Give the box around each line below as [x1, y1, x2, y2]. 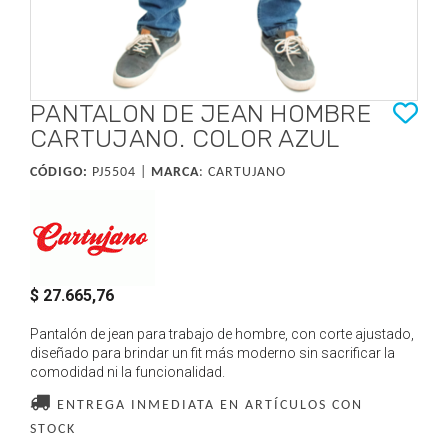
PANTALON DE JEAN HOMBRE [30, 99, 371, 128]
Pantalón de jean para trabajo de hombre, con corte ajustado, [30, 326, 414, 342]
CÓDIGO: [30, 165, 88, 180]
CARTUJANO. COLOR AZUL [30, 124, 340, 153]
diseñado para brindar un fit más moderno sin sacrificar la [30, 345, 395, 361]
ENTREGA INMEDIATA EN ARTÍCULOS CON [52, 398, 363, 413]
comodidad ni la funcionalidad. [30, 364, 225, 380]
